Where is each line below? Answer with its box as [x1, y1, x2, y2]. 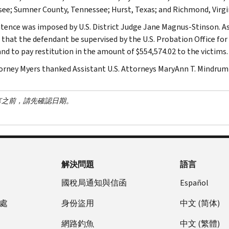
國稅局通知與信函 [61, 177, 127, 188]
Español [180, 177, 209, 188]
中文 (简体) [180, 197, 220, 209]
